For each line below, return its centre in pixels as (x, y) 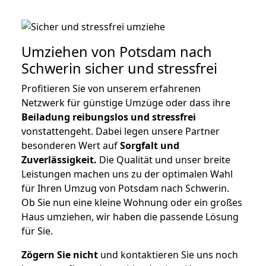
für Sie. (37, 231)
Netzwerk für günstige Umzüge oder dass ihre (126, 102)
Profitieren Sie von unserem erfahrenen (111, 88)
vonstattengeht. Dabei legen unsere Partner (121, 131)
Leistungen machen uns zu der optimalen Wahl (127, 174)
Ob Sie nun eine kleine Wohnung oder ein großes (132, 202)
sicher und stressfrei (149, 68)
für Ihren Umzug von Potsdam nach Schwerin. (125, 188)
